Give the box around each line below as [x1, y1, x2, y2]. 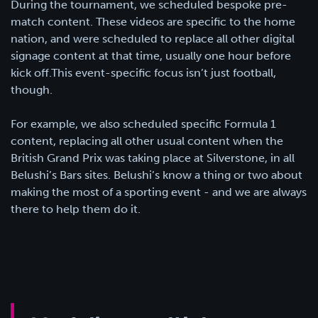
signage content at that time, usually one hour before [11, 48, 291, 62]
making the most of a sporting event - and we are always [11, 185, 307, 199]
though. [11, 82, 53, 97]
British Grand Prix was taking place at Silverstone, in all [11, 150, 295, 165]
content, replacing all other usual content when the [11, 133, 283, 148]
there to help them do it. [11, 202, 141, 216]
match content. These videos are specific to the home [11, 14, 295, 28]
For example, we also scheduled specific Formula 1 [11, 116, 276, 131]
